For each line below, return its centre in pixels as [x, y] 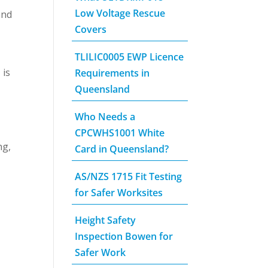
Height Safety [106, 220]
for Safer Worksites [119, 193]
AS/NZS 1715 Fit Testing [129, 177]
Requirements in [112, 73]
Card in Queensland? [122, 149]
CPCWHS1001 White [120, 133]
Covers [91, 30]
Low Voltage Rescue [120, 13]
